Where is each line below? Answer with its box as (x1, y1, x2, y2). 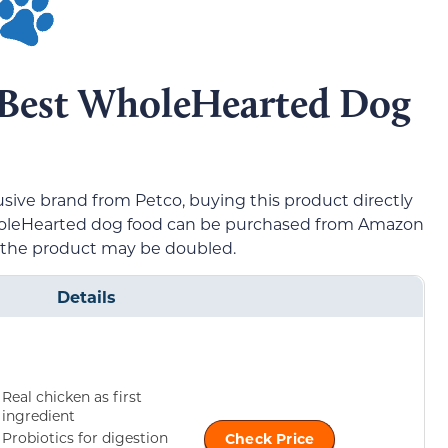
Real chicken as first (2, 386, 142, 406)
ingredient (2, 405, 75, 425)
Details (56, 285, 116, 307)
